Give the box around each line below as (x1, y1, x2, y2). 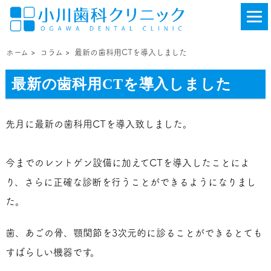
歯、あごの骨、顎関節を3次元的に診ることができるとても (5, 228, 263, 238)
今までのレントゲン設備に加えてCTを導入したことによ (5, 158, 250, 168)
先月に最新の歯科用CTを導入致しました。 (5, 119, 192, 129)
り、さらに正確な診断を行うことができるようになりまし (5, 177, 256, 187)
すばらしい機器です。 (5, 247, 100, 257)
